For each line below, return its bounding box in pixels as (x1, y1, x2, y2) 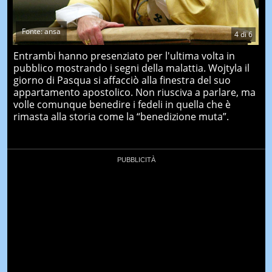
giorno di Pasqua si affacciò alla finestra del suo (13, 73, 231, 87)
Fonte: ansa (21, 25, 61, 36)
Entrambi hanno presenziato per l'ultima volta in (13, 49, 235, 63)
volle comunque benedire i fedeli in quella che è (13, 97, 231, 111)
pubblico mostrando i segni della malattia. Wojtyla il (13, 61, 250, 75)
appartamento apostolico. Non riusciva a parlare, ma (13, 85, 256, 99)
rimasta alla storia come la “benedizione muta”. (13, 109, 229, 123)
